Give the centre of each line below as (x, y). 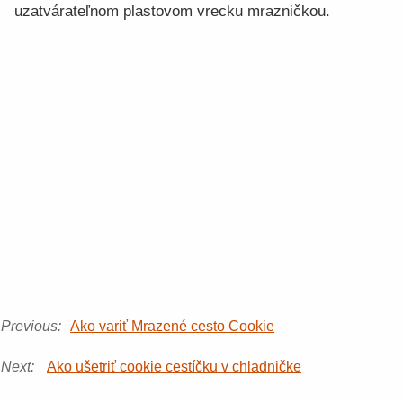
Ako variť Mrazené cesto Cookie (172, 326)
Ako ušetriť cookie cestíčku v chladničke (174, 367)
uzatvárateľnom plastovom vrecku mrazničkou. (172, 11)
